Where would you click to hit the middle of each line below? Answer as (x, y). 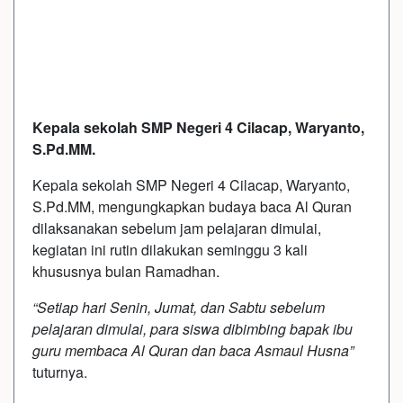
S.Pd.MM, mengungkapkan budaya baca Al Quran (192, 206)
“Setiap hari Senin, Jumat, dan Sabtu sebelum (179, 307)
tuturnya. (60, 372)
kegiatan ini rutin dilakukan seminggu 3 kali (170, 249)
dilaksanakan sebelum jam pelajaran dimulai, (177, 228)
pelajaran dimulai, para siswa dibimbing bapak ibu (193, 328)
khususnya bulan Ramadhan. (126, 271)
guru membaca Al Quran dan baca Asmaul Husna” (193, 350)
